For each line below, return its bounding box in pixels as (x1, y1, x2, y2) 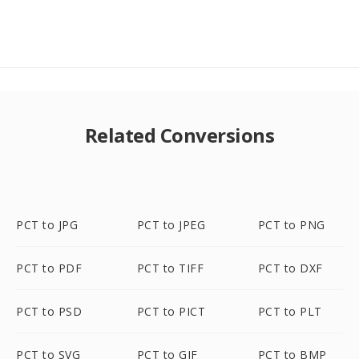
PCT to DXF (257, 260, 323, 276)
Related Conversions (84, 122, 275, 148)
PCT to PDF (16, 260, 82, 276)
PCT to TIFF (136, 260, 204, 276)
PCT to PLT (257, 304, 322, 319)
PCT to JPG (16, 217, 78, 232)
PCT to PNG (257, 217, 325, 232)
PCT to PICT (136, 304, 206, 319)
